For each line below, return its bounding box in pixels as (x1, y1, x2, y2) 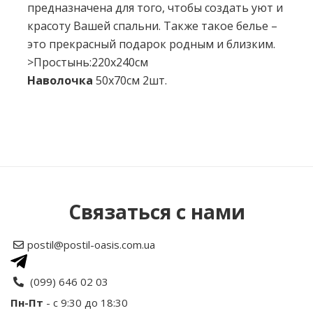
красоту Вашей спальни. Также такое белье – (27, 18, 277, 34)
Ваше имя (27, 263, 81, 279)
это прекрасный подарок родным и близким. (27, 36, 275, 52)
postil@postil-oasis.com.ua (27, 238, 155, 252)
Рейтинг (27, 205, 73, 220)
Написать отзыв (27, 160, 171, 183)
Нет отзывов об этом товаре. (27, 90, 190, 105)
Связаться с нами (68, 198, 245, 225)
